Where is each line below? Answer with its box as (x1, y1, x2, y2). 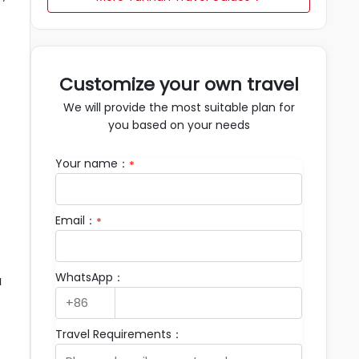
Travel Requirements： (55, 326, 183, 342)
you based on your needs (107, 117, 250, 133)
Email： (55, 212, 96, 228)
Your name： (55, 155, 129, 171)
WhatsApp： (55, 269, 124, 285)
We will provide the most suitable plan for (63, 99, 295, 115)
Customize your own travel (58, 72, 299, 97)
